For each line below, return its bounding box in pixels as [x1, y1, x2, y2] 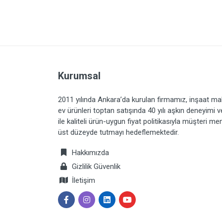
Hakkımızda [70, 148, 109, 157]
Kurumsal [58, 70, 101, 82]
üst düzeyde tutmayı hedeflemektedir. [58, 128, 179, 137]
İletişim [72, 176, 95, 185]
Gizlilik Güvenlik [72, 162, 120, 171]
